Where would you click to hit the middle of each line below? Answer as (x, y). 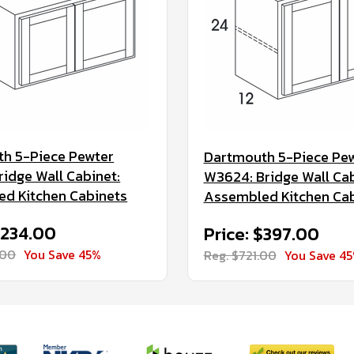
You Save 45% (63, 254)
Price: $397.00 (261, 234)
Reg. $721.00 (240, 255)
